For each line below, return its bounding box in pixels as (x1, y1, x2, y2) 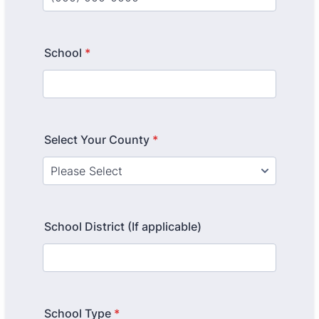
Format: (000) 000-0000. (42, 11, 177, 25)
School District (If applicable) (44, 219, 202, 234)
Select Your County (44, 132, 150, 147)
